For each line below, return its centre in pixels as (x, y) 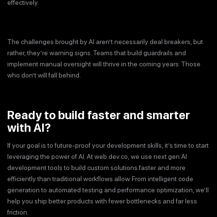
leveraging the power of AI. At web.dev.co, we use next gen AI (97, 157)
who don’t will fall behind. (44, 75)
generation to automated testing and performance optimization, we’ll (108, 190)
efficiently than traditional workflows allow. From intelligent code (100, 179)
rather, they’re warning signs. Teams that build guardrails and (97, 53)
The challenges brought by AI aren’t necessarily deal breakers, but (105, 42)
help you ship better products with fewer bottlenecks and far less (102, 201)
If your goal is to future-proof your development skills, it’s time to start (108, 146)
